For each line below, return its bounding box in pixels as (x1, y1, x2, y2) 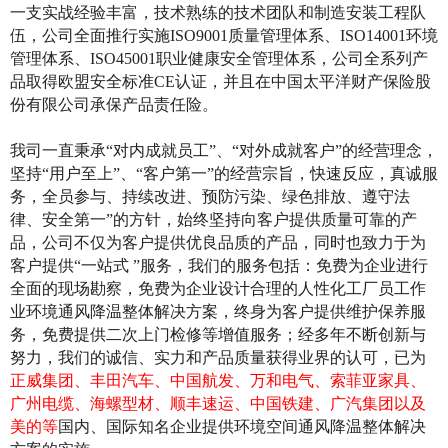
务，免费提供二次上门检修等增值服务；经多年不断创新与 (10, 325, 426, 343)
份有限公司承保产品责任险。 (10, 95, 218, 113)
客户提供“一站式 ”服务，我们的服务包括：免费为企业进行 (10, 256, 428, 274)
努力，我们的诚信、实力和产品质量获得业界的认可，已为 (10, 348, 426, 366)
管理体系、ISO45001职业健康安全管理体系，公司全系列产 (10, 49, 428, 67)
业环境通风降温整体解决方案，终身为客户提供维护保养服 (10, 302, 426, 320)
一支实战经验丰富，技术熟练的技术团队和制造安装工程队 (10, 3, 426, 21)
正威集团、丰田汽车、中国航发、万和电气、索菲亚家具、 (10, 371, 426, 389)
